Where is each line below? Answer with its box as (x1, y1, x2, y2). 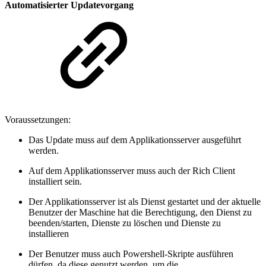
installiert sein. (28, 176, 82, 186)
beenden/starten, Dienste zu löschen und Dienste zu (28, 217, 221, 228)
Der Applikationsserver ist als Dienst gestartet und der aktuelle (28, 196, 261, 207)
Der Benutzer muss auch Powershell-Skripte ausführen (28, 248, 233, 259)
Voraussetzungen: (5, 114, 71, 125)
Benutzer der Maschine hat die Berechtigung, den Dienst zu (28, 207, 252, 217)
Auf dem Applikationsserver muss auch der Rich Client (28, 165, 235, 176)
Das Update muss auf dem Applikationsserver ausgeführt (28, 134, 241, 145)
